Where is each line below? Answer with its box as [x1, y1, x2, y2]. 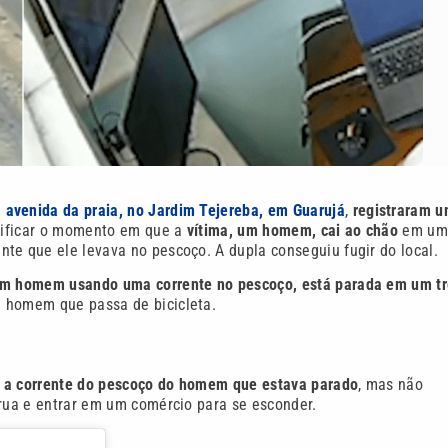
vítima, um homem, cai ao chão [186, 220, 399, 240]
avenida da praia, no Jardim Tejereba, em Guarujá [5, 200, 345, 220]
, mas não [358, 374, 424, 394]
